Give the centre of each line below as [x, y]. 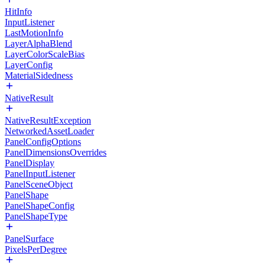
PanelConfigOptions [43, 142]
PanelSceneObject [39, 184]
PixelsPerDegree [36, 249]
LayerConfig [29, 65]
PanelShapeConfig [40, 206]
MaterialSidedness [39, 75]
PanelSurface [29, 239]
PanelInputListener [40, 174]
